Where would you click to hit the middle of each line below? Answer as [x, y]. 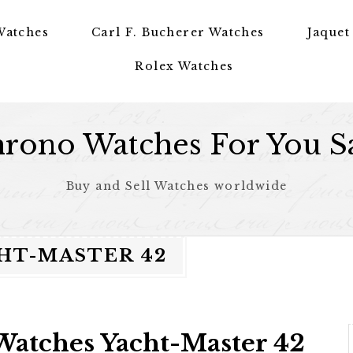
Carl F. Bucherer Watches [178, 32]
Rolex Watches [184, 66]
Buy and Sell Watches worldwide [176, 186]
